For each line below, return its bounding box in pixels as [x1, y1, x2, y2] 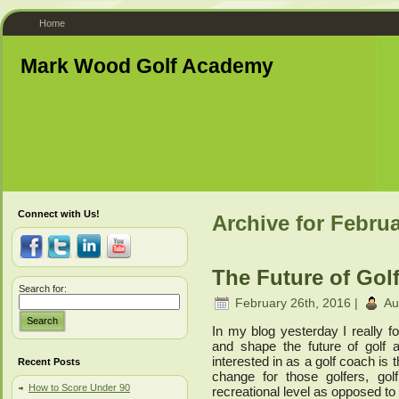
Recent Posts [18, 356, 80, 367]
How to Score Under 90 [28, 382, 130, 393]
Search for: [19, 283, 67, 294]
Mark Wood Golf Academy [20, 54, 273, 77]
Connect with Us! [18, 208, 100, 219]
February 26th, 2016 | [232, 295, 362, 310]
